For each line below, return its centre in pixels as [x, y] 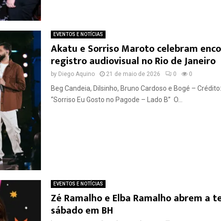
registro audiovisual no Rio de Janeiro [133, 61]
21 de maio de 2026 [133, 74]
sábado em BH [82, 210]
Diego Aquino [76, 74]
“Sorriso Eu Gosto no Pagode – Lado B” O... [116, 100]
